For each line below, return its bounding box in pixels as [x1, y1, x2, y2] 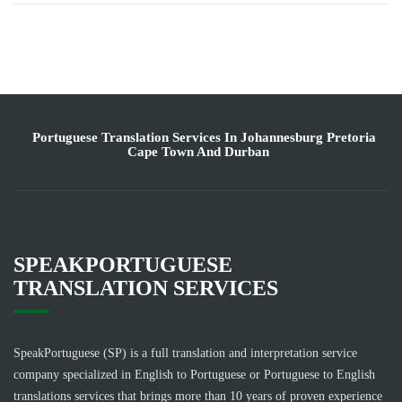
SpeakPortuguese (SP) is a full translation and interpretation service [13, 346, 357, 360]
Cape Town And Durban [127, 144, 269, 159]
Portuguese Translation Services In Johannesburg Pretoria [32, 130, 376, 144]
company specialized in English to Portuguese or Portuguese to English [13, 368, 375, 381]
